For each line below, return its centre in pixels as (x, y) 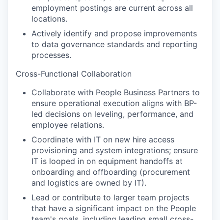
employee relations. (68, 125)
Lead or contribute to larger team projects (110, 198)
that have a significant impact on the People (114, 208)
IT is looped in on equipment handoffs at (107, 161)
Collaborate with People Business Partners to (116, 93)
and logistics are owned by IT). (89, 183)
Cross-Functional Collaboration (74, 74)
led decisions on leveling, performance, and (112, 114)
